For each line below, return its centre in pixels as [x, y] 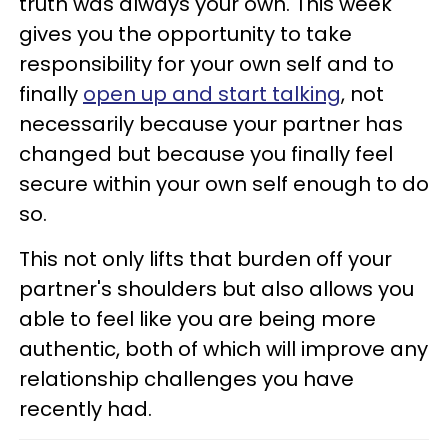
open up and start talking [212, 93]
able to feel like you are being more [197, 318]
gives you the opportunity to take [185, 33]
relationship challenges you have [186, 378]
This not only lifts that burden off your [205, 258]
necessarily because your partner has [211, 123]
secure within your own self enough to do [224, 183]
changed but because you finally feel [206, 153]
